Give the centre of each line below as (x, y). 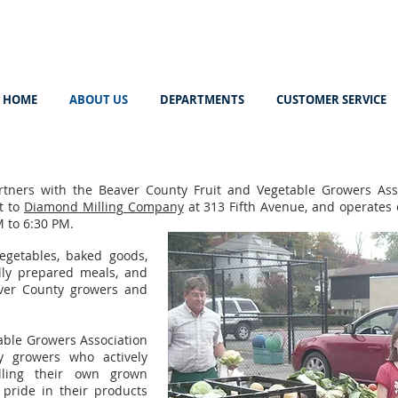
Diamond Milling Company (103, 207)
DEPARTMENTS (202, 99)
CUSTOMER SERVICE (331, 99)
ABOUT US (99, 99)
